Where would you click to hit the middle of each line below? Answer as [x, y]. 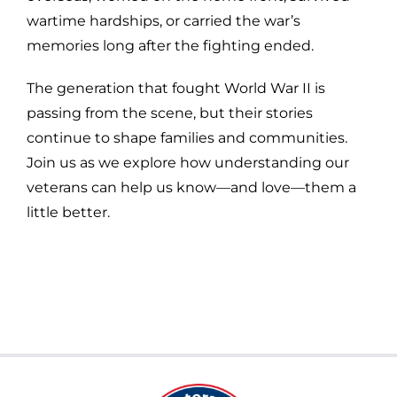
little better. [68, 212]
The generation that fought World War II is [176, 88]
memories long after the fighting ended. [170, 45]
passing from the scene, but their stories [170, 113]
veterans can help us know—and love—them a [191, 187]
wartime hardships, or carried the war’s [163, 20]
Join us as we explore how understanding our [188, 162]
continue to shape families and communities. [187, 137]
